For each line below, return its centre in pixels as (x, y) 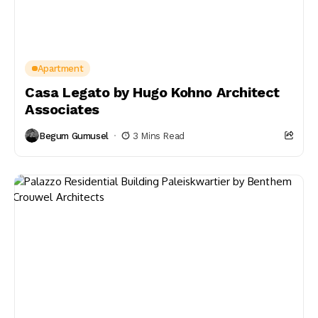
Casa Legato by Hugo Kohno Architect (153, 92)
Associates (62, 109)
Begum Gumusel (74, 136)
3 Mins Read (159, 136)
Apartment (60, 68)
